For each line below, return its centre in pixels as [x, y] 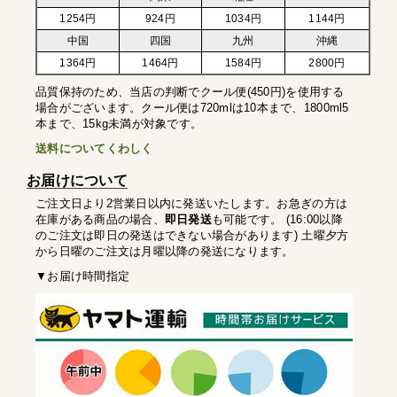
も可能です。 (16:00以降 [277, 220]
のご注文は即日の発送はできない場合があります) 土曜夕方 [192, 236]
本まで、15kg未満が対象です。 [119, 124]
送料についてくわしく [94, 149]
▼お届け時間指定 [83, 276]
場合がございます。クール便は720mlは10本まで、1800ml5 [192, 108]
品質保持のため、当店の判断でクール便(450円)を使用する [190, 92]
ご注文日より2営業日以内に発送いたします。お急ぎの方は [192, 204]
